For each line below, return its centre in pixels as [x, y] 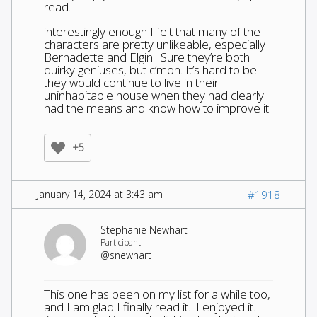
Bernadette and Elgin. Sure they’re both [147, 57]
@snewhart [126, 255]
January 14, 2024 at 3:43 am [100, 194]
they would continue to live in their [131, 82]
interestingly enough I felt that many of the [152, 31]
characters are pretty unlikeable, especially [155, 44]
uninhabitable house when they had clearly [154, 95]
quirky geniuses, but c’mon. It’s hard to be [150, 69]
